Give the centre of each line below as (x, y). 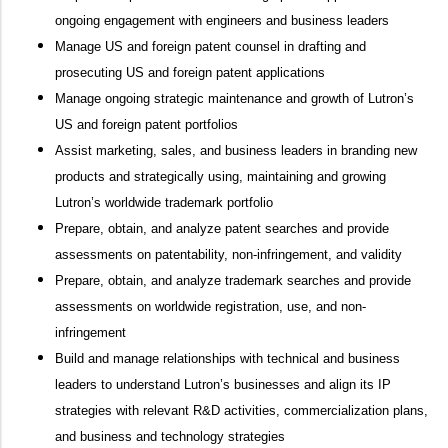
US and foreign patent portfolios (146, 124)
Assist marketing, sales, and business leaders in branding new (236, 150)
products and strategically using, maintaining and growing (220, 176)
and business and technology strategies (170, 436)
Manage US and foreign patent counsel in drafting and (210, 46)
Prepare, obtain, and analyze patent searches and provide (222, 228)
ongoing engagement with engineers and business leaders (222, 20)
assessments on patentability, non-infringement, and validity (228, 254)
